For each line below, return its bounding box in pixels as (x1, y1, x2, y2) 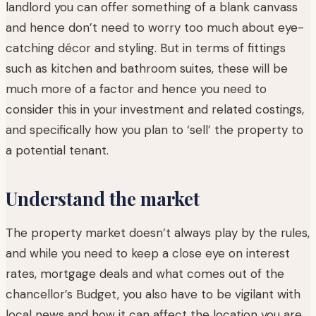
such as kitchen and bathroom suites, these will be (6, 60, 288, 76)
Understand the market (6, 186, 200, 211)
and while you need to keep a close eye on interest (6, 245, 290, 261)
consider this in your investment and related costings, (6, 101, 304, 117)
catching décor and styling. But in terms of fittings (6, 39, 286, 56)
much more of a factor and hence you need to (6, 80, 267, 97)
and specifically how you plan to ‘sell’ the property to (6, 121, 303, 138)
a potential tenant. (6, 142, 109, 158)
